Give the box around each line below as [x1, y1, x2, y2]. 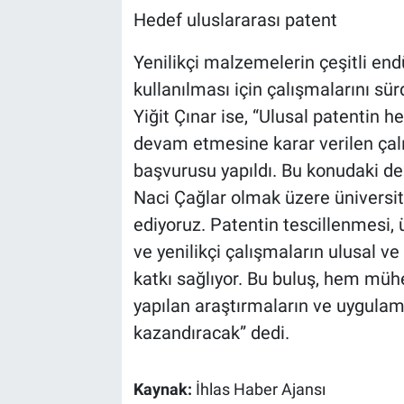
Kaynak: [133, 381, 196, 399]
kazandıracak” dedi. [133, 322, 289, 344]
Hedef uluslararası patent [133, 9, 337, 32]
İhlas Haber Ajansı [195, 381, 326, 399]
